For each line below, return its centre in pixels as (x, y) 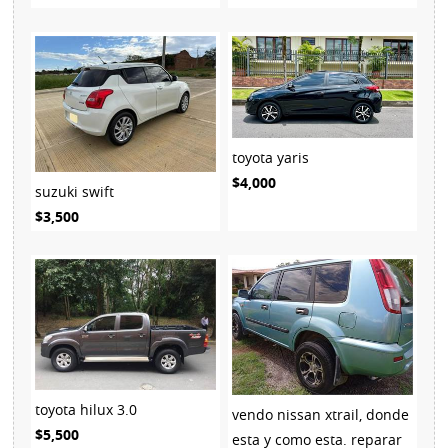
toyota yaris (270, 157)
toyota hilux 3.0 (85, 410)
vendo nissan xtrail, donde (320, 414)
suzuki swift (74, 191)
